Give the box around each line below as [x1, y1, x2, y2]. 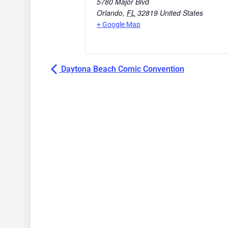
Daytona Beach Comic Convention [59, 64, 184, 74]
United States [160, 8, 204, 18]
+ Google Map [97, 20, 141, 29]
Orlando [97, 8, 123, 18]
